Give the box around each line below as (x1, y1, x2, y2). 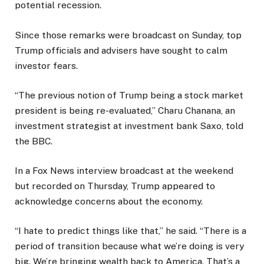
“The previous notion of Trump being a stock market (15, 89, 243, 101)
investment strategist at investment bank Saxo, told (15, 120, 243, 131)
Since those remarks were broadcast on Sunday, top (15, 29, 242, 41)
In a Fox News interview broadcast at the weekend (15, 164, 233, 176)
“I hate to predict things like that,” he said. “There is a (15, 225, 246, 237)
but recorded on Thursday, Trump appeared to (15, 180, 215, 192)
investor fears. (15, 60, 78, 71)
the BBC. (15, 135, 52, 147)
